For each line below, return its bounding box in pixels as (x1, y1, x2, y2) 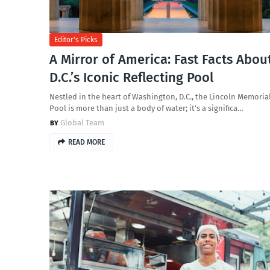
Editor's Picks (54, 36, 98, 44)
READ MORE (68, 138, 105, 146)
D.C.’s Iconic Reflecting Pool (49, 69, 213, 86)
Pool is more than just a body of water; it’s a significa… (49, 104, 243, 113)
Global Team (60, 118, 104, 127)
